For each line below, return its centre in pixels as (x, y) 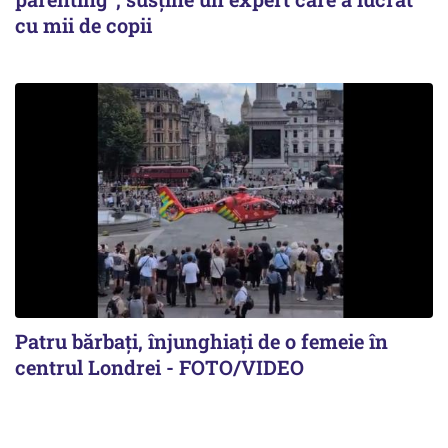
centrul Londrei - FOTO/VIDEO (159, 366)
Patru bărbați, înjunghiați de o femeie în (201, 340)
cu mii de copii (83, 24)
